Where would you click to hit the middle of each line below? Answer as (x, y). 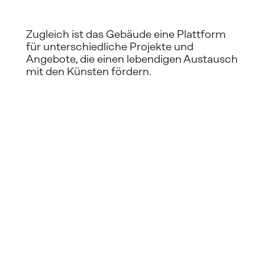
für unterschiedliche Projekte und (110, 46)
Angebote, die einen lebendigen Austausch (132, 59)
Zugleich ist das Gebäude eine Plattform (126, 34)
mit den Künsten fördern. (89, 71)
